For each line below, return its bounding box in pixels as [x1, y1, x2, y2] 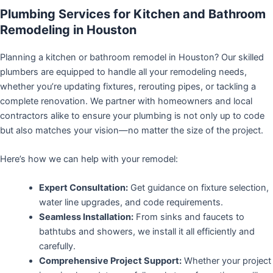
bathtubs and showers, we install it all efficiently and [38, 226, 255, 238]
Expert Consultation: [38, 182, 128, 194]
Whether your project [181, 255, 271, 267]
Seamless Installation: [38, 211, 133, 223]
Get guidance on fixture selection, [127, 182, 269, 194]
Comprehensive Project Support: [38, 255, 182, 267]
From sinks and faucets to [133, 211, 244, 223]
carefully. [38, 241, 76, 252]
